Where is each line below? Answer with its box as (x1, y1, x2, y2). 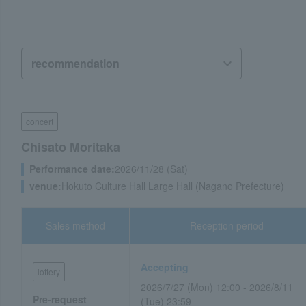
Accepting (141, 260, 189, 274)
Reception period (190, 219, 264, 232)
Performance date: (29, 162, 115, 176)
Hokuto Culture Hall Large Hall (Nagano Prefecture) (61, 179, 284, 193)
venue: (29, 179, 61, 193)
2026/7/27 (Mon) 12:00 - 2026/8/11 (141, 280, 294, 294)
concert (26, 115, 53, 127)
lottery (38, 266, 60, 277)
